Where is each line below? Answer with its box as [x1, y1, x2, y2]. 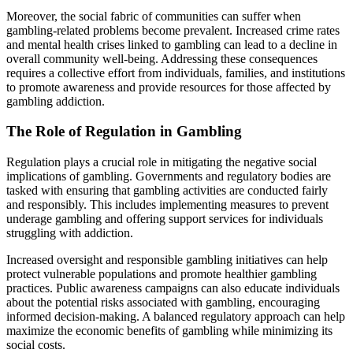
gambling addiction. [6, 94, 105, 108]
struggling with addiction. [6, 226, 133, 240]
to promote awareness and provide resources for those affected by [6, 80, 331, 94]
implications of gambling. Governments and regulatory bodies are [6, 169, 331, 184]
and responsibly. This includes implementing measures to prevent [6, 198, 329, 212]
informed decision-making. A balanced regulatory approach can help [6, 310, 345, 324]
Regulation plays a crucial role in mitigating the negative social [6, 155, 317, 169]
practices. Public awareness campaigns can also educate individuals [6, 281, 340, 295]
